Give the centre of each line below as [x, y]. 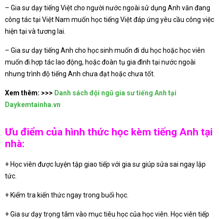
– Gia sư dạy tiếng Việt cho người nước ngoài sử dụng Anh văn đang [108, 8]
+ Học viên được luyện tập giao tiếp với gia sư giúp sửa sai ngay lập [105, 164]
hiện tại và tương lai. [35, 31]
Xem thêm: [23, 93]
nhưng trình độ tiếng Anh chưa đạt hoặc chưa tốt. [80, 74]
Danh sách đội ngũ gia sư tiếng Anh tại [115, 93]
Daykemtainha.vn [33, 104]
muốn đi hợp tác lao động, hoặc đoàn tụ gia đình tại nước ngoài [100, 62]
